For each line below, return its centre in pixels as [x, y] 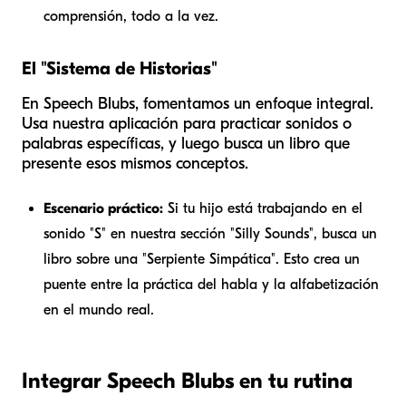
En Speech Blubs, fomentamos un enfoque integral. [198, 104]
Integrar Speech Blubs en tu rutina [187, 381]
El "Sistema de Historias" [120, 69]
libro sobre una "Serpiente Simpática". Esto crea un [202, 260]
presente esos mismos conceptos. [135, 164]
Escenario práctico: [103, 209]
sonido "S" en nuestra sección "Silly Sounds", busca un [210, 234]
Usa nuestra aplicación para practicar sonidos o [187, 124]
